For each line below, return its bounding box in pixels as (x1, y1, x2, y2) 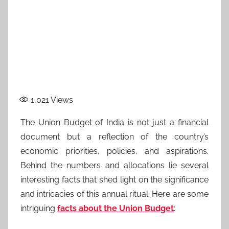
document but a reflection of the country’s (20, 131, 209, 142)
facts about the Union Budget (57, 203, 174, 213)
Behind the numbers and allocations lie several (20, 160, 209, 170)
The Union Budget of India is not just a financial (20, 117, 209, 127)
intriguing (20, 203, 57, 213)
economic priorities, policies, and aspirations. (20, 146, 209, 156)
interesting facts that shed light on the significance (20, 174, 209, 185)
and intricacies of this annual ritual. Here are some (20, 189, 209, 199)
